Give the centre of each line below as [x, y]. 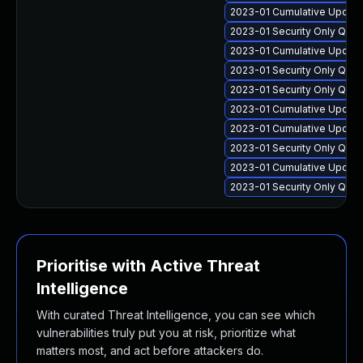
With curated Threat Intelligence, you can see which [176, 315]
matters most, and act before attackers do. [150, 350]
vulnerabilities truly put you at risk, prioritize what [166, 333]
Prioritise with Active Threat [148, 266]
